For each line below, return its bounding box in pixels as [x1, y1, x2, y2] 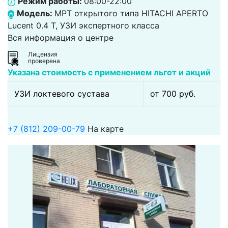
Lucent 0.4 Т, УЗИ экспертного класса [8, 20, 159, 31]
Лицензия [28, 50, 58, 59]
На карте [88, 123, 124, 134]
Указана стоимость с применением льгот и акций [8, 67, 211, 77]
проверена [28, 57, 60, 65]
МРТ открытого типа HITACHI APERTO [54, 8, 208, 19]
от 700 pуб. [150, 88, 195, 99]
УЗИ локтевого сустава [14, 88, 109, 99]
